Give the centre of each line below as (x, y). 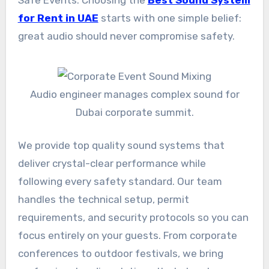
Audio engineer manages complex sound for (134, 94)
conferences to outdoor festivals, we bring (120, 254)
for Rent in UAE (58, 18)
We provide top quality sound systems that (121, 146)
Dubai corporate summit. (134, 112)
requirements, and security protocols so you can (133, 218)
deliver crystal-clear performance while (112, 164)
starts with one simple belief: (170, 18)
